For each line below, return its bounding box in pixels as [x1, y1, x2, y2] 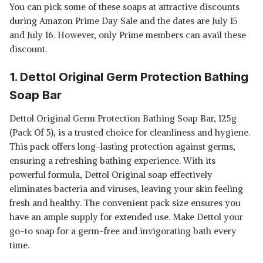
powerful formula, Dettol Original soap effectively [9, 169, 213, 180]
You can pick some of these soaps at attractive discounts [9, 1, 240, 12]
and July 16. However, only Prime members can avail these [9, 29, 246, 41]
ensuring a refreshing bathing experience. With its [9, 155, 215, 166]
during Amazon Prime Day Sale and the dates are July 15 [9, 15, 238, 26]
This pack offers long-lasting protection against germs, [9, 141, 235, 152]
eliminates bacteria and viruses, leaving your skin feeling [9, 183, 243, 194]
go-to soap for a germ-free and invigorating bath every [9, 225, 237, 237]
